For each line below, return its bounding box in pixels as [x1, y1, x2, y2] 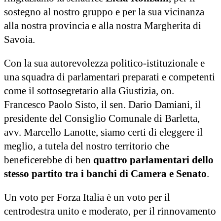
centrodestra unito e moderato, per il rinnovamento [4, 205, 216, 217]
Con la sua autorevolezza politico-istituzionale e [4, 57, 205, 69]
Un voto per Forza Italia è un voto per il [4, 191, 170, 203]
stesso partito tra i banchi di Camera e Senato [4, 167, 207, 180]
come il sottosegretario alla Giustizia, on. [4, 84, 174, 97]
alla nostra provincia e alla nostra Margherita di [4, 19, 201, 32]
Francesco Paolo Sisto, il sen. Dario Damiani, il [4, 98, 201, 110]
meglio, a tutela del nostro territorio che [4, 140, 169, 152]
